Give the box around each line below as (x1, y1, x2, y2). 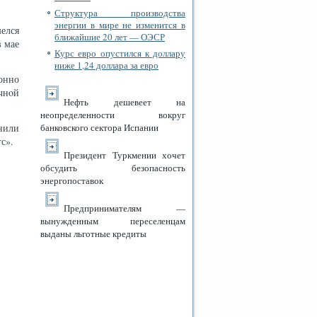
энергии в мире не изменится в (54, 18, 185, 32)
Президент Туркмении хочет (64, 149, 185, 161)
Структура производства (54, 6, 185, 19)
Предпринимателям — (64, 202, 185, 214)
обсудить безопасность (40, 161, 185, 174)
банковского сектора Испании (40, 121, 158, 134)
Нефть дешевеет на (64, 96, 185, 108)
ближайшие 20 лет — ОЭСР (54, 30, 165, 44)
